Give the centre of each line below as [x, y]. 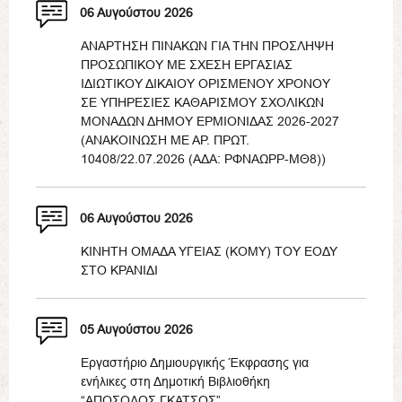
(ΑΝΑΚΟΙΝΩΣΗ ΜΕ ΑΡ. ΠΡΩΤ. [165, 140]
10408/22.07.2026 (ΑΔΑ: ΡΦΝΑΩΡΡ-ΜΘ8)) [203, 159]
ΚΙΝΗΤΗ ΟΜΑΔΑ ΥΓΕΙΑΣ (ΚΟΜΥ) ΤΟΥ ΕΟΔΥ [209, 252]
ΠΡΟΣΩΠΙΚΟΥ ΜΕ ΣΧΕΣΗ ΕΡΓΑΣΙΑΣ [187, 65]
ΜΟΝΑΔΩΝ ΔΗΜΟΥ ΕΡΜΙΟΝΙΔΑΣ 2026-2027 [210, 122]
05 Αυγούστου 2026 [136, 330]
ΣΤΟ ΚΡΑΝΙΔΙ [119, 271]
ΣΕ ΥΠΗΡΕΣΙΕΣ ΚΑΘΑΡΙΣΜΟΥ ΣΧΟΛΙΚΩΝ [202, 103]
